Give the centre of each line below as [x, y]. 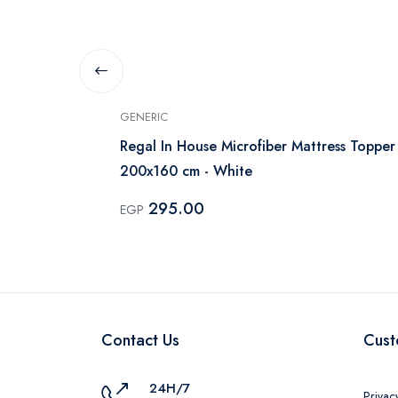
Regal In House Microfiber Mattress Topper [258, 146]
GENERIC [144, 116]
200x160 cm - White [186, 171]
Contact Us [140, 340]
